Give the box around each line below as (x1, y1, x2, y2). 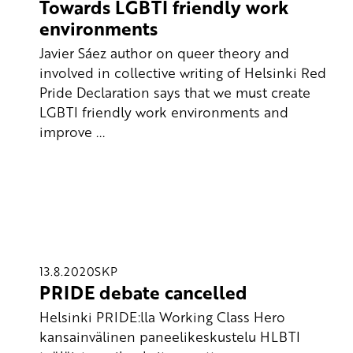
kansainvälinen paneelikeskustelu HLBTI (39, 326, 300, 346)
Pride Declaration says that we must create (39, 82, 310, 102)
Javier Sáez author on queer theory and (39, 43, 289, 62)
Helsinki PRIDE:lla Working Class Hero (39, 307, 285, 326)
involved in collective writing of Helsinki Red (39, 62, 326, 82)
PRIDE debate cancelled (39, 279, 247, 307)
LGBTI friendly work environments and (39, 102, 288, 121)
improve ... (39, 121, 105, 141)
